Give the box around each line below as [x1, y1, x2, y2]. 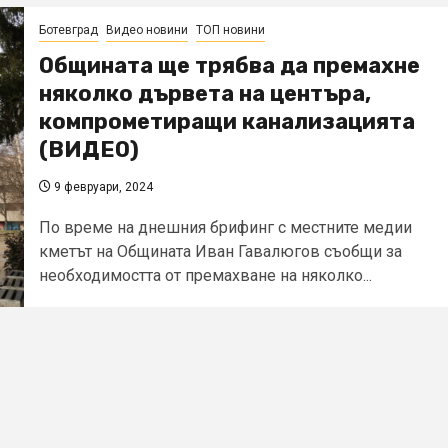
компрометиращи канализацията [39, 107, 415, 135]
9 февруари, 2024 [51, 179, 153, 194]
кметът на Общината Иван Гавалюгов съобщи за [39, 241, 402, 261]
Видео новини [106, 22, 188, 37]
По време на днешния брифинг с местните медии [39, 217, 412, 237]
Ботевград [39, 22, 98, 37]
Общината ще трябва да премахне [39, 51, 420, 79]
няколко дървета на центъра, [39, 79, 371, 107]
